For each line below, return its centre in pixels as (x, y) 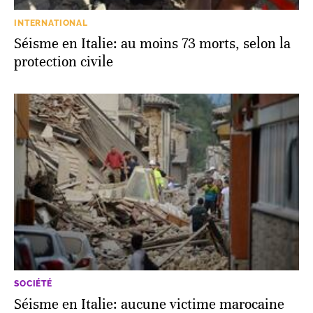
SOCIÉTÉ (33, 284)
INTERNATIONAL (51, 23)
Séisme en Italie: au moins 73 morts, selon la (152, 43)
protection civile (64, 61)
